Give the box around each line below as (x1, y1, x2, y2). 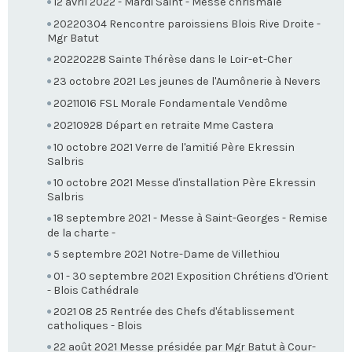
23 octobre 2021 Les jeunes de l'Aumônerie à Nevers (53, 75, 321, 89)
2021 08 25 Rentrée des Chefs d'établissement (53, 304, 295, 318)
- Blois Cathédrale (47, 283, 139, 297)
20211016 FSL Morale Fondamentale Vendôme (53, 97, 288, 111)
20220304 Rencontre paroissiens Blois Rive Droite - (53, 17, 321, 31)
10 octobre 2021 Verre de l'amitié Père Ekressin (53, 141, 295, 155)
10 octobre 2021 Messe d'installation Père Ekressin (53, 176, 316, 190)
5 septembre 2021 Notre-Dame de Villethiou (53, 247, 280, 261)
